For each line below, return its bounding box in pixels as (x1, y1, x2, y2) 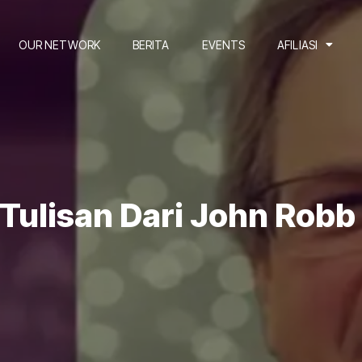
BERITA (132, 37, 170, 52)
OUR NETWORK (18, 37, 100, 52)
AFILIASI (277, 37, 318, 52)
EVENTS (201, 37, 246, 52)
